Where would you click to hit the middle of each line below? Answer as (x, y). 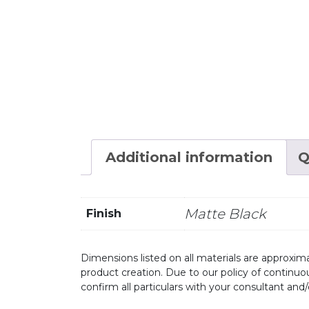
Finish (104, 214)
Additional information (189, 157)
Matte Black (225, 214)
